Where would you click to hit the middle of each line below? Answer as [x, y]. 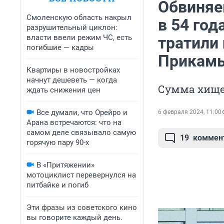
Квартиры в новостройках [73, 70]
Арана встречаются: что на [74, 122]
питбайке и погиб [57, 185]
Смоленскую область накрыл [79, 17]
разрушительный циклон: [72, 27]
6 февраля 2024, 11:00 [190, 112]
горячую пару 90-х [58, 142]
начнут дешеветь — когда [72, 80]
